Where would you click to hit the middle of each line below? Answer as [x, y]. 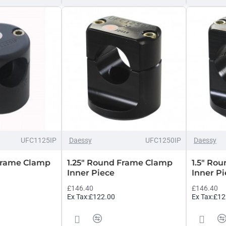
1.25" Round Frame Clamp [120, 163]
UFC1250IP [163, 140]
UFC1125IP [38, 140]
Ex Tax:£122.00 [91, 197]
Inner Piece [91, 173]
